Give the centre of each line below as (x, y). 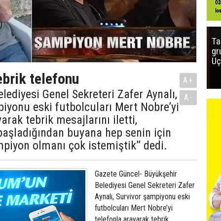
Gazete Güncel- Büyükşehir (136, 174)
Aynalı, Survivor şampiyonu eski (142, 197)
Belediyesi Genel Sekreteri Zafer (145, 185)
